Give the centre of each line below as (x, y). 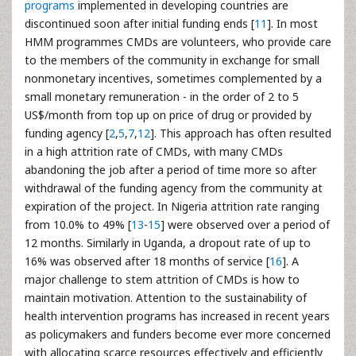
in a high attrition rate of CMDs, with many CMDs (154, 151)
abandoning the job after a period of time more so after (170, 170)
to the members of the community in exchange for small (172, 60)
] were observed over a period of (245, 224)
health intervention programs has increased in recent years (177, 316)
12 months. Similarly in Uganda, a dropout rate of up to (168, 243)
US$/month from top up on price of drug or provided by (168, 115)
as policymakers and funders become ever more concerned (178, 334)
